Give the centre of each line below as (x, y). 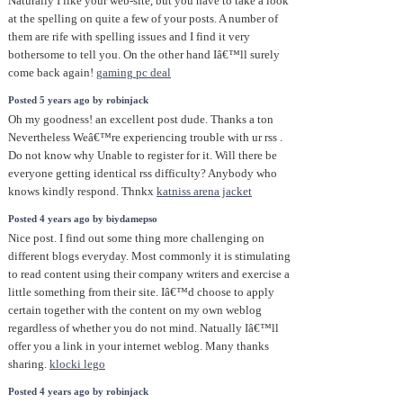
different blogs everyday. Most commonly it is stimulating (149, 257)
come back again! (52, 73)
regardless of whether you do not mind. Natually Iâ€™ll (143, 329)
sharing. (29, 365)
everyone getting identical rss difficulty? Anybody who (143, 174)
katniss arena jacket (204, 192)
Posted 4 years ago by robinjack (78, 391)
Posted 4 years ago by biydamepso (83, 219)
